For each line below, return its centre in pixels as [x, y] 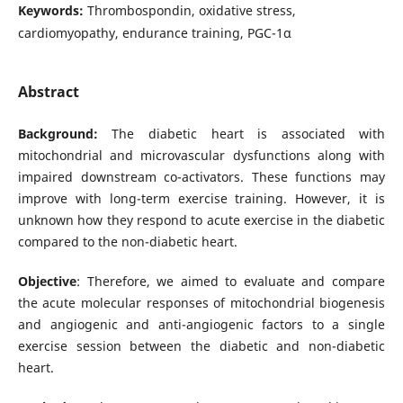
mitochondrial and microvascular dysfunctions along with [201, 156]
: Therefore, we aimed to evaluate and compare [231, 282]
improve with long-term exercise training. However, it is [201, 199]
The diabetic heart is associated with [249, 134]
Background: [65, 134]
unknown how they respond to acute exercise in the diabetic [201, 220]
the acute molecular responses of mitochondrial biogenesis [201, 303]
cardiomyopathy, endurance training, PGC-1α [154, 32]
